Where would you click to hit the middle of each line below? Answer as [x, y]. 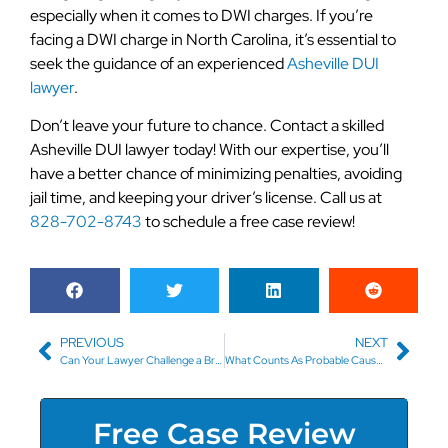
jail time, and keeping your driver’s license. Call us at [206, 198]
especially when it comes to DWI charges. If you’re [201, 15]
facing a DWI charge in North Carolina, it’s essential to [213, 39]
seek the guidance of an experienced [158, 63]
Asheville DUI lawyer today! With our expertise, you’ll [209, 150]
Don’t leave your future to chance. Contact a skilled [207, 126]
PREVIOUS [92, 343]
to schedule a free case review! [248, 222]
